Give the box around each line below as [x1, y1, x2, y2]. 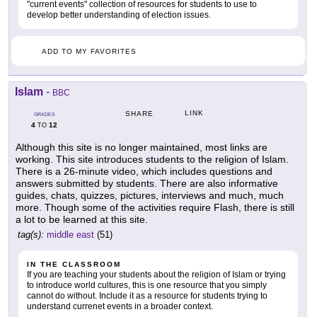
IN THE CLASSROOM [27, 260, 121, 268]
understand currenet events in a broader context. [27, 301, 213, 311]
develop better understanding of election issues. [27, 9, 211, 20]
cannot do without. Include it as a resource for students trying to [27, 290, 267, 301]
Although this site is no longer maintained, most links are [16, 141, 267, 153]
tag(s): [18, 229, 44, 240]
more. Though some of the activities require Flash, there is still [16, 201, 294, 213]
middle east [47, 229, 94, 240]
